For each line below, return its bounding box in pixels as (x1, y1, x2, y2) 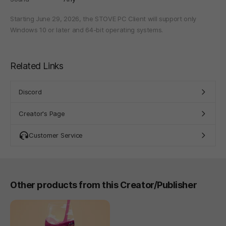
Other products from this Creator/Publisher (10, 179, 197, 190)
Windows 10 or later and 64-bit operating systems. (10, 25, 163, 34)
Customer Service (29, 131, 83, 139)
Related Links (10, 60, 64, 71)
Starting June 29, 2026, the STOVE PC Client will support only (10, 14, 197, 23)
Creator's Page (19, 109, 65, 118)
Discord (19, 87, 42, 96)
